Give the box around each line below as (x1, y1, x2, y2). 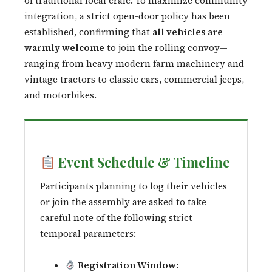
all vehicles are (152, 25, 223, 39)
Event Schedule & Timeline (55, 153, 231, 172)
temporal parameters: (40, 227, 136, 240)
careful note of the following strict (40, 211, 192, 225)
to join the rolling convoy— (104, 41, 228, 55)
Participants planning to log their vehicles (40, 180, 227, 193)
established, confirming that (24, 25, 152, 39)
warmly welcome (24, 41, 104, 55)
